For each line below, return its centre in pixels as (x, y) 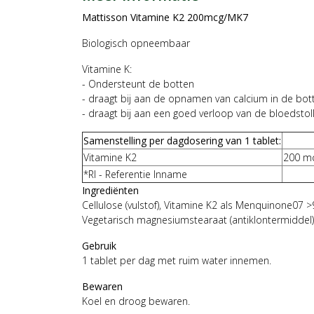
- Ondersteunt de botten (138, 83)
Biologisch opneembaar (136, 43)
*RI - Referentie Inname (135, 174)
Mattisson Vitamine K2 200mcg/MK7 (165, 17)
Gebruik (99, 245)
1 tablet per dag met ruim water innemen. (177, 260)
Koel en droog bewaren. (136, 301)
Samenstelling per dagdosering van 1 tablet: (182, 140)
